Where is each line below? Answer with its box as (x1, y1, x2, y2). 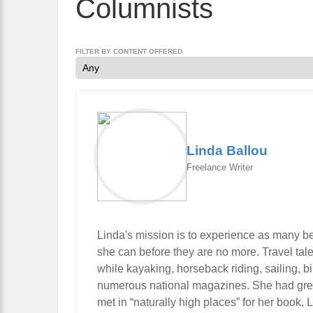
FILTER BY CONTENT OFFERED (75, 48, 182, 55)
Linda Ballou (187, 143, 268, 158)
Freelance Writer (187, 161, 253, 173)
